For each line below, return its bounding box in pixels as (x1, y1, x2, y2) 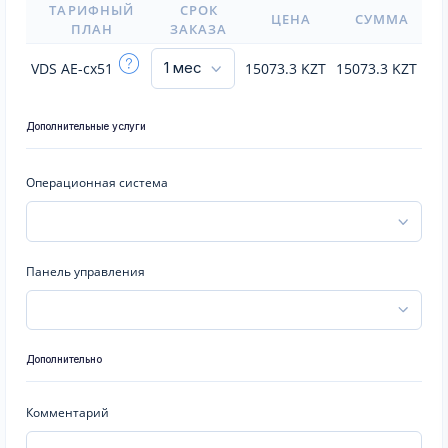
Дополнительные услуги (26, 120, 146, 132)
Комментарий (26, 404, 109, 421)
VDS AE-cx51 (31, 59, 118, 78)
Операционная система (26, 174, 168, 191)
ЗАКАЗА (169, 20, 228, 38)
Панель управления (26, 262, 145, 280)
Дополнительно (26, 353, 102, 365)
